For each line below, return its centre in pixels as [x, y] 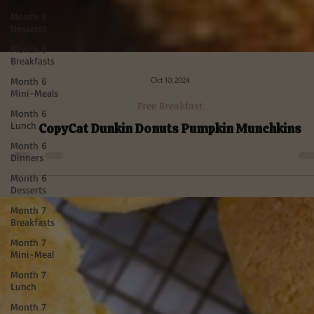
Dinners [27, 158]
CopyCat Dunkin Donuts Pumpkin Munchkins [170, 264]
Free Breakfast [170, 240]
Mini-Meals [34, 93]
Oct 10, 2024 [170, 215]
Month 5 [28, 17]
